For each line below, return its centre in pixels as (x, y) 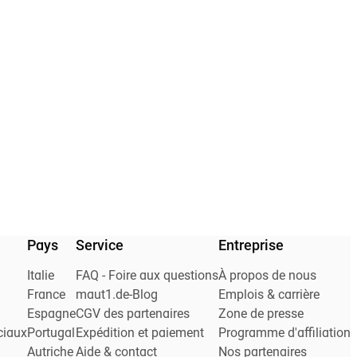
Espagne (51, 314)
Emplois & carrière (269, 295)
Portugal (51, 333)
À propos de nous (267, 276)
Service (100, 246)
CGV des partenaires (133, 314)
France (46, 295)
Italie (41, 276)
